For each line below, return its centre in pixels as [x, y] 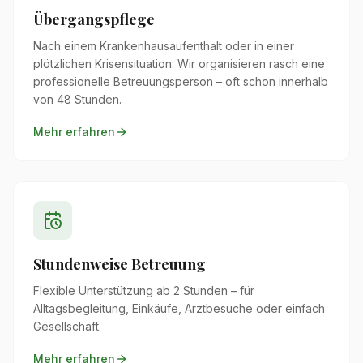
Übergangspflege [94, 19]
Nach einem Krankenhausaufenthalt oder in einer [164, 45]
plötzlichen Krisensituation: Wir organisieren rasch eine [179, 63]
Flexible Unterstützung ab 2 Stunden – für [144, 290]
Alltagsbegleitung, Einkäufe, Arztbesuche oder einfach [179, 308]
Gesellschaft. [67, 326]
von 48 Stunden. [77, 99]
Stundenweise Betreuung [120, 264]
